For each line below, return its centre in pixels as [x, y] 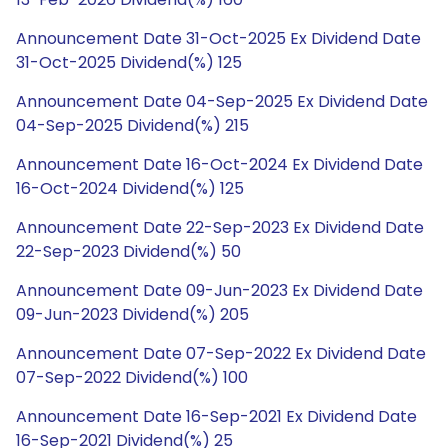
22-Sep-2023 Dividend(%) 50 [128, 251]
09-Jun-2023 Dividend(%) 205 [132, 314]
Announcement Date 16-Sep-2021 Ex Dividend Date [216, 416]
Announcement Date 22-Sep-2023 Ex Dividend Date [220, 227]
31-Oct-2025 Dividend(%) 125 [129, 62]
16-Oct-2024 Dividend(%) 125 [130, 188]
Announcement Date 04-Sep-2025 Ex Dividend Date [222, 101]
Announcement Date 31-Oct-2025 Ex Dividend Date [218, 38]
